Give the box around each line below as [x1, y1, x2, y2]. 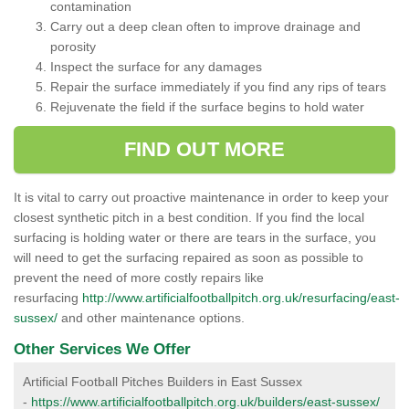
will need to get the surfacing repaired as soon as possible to [14, 250, 363, 266]
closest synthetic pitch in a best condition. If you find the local [14, 210, 364, 225]
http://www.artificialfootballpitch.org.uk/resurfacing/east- [82, 290, 400, 306]
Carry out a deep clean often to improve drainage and [50, 19, 361, 35]
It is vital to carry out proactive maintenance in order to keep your [14, 190, 389, 205]
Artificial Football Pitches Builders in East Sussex [23, 374, 302, 390]
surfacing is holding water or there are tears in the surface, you [14, 230, 376, 246]
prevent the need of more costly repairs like [14, 270, 264, 286]
